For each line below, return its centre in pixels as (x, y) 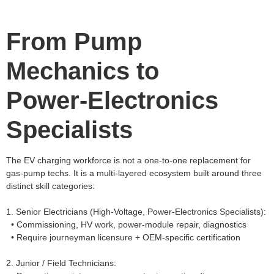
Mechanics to (83, 71)
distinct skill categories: (50, 186)
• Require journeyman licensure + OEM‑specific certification (123, 237)
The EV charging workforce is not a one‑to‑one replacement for (128, 160)
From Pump (74, 41)
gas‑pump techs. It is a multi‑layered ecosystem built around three (134, 173)
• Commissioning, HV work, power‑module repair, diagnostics (126, 224)
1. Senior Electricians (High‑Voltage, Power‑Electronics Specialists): (136, 211)
